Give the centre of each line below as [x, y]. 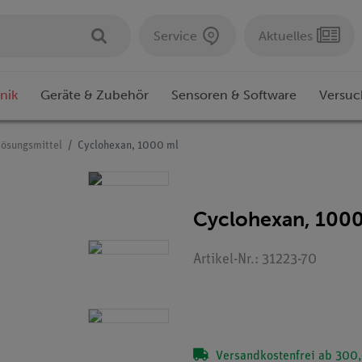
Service [175, 36]
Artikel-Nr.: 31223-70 [255, 260]
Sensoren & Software [234, 95]
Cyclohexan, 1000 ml [128, 146]
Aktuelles [286, 36]
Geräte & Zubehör [95, 95]
